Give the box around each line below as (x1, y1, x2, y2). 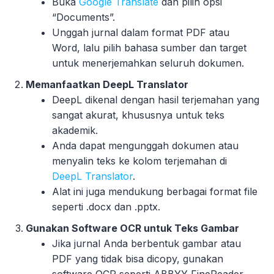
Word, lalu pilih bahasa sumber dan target (52, 41, 247, 54)
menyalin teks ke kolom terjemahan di (52, 154, 228, 167)
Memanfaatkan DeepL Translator (26, 78, 189, 91)
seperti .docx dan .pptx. (52, 200, 161, 213)
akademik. (52, 124, 98, 136)
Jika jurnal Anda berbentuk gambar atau (52, 237, 242, 250)
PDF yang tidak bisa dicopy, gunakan (52, 252, 224, 265)
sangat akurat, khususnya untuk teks (52, 108, 225, 121)
